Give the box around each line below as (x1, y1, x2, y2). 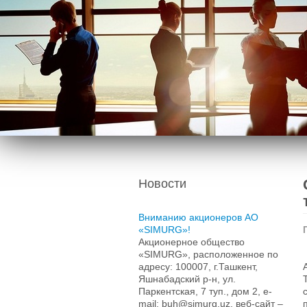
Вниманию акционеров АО (138, 212, 258, 223)
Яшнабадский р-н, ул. (138, 273, 236, 285)
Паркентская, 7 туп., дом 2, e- (138, 286, 272, 297)
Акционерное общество (138, 236, 245, 248)
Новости (138, 177, 186, 191)
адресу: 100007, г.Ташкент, (138, 261, 258, 273)
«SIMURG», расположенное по (138, 249, 278, 260)
